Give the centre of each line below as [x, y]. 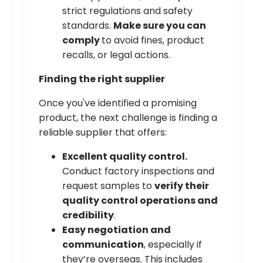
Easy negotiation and [117, 230]
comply [82, 41]
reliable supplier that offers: [103, 133]
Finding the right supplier [102, 79]
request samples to [108, 186]
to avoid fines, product [153, 41]
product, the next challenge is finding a [128, 118]
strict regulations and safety [127, 11]
